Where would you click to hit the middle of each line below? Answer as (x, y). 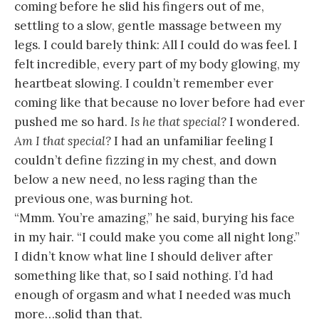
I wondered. (263, 121)
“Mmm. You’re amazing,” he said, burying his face (155, 218)
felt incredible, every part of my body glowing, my (157, 64)
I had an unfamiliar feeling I (192, 141)
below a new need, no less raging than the (136, 179)
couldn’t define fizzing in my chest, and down (146, 160)
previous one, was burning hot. (104, 198)
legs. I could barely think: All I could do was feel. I (156, 45)
